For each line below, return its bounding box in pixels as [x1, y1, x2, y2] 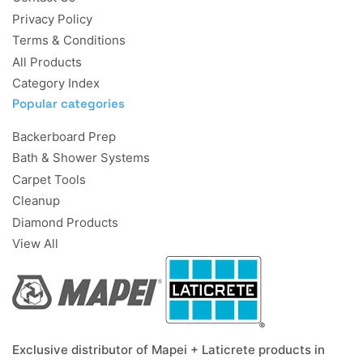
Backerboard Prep [12, 128, 116, 144]
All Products [12, 53, 82, 70]
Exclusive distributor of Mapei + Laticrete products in [12, 341, 325, 357]
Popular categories [12, 95, 125, 111]
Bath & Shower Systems [12, 150, 150, 166]
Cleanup [12, 193, 60, 209]
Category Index [12, 75, 100, 92]
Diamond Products [12, 214, 118, 230]
